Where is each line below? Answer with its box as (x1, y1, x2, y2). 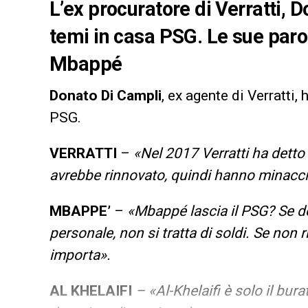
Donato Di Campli (49, 87, 162, 104)
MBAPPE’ (49, 202, 111, 219)
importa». (49, 246, 111, 263)
